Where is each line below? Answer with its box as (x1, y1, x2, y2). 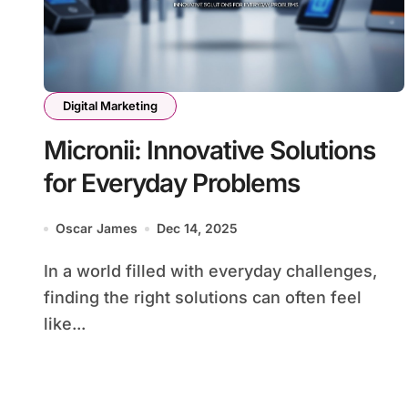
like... (44, 314, 86, 334)
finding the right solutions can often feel (44, 288, 362, 308)
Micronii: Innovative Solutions (44, 135, 375, 167)
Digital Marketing (63, 98, 158, 114)
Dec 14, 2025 (157, 220, 238, 237)
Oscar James (56, 220, 138, 237)
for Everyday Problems (44, 168, 300, 199)
